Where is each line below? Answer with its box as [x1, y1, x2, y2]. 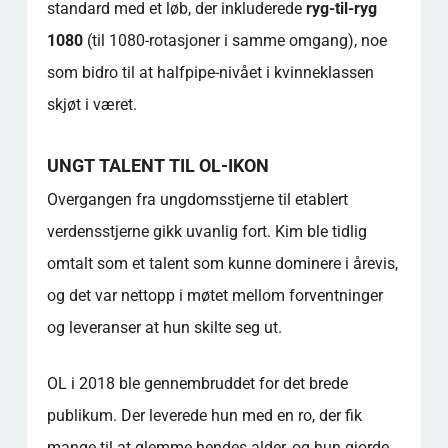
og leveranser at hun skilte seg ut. [46, 318, 282, 337]
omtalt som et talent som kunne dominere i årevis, [46, 254, 398, 273]
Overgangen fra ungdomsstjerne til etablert [46, 190, 348, 209]
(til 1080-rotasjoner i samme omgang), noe [82, 31, 387, 50]
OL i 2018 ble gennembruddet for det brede [46, 374, 348, 393]
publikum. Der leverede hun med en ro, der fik [46, 406, 362, 425]
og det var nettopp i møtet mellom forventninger [46, 286, 383, 305]
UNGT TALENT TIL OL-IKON [46, 155, 269, 176]
